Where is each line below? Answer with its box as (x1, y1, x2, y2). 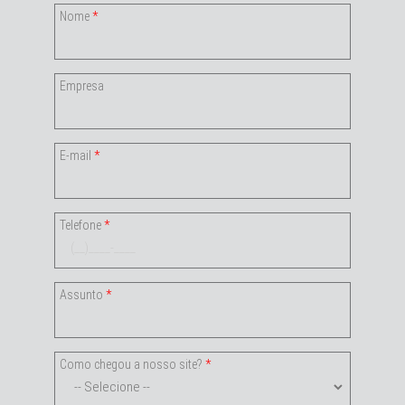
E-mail (59, 147, 94, 163)
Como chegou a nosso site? (59, 356, 205, 372)
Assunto (59, 287, 106, 302)
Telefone (59, 217, 104, 232)
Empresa (59, 78, 104, 93)
